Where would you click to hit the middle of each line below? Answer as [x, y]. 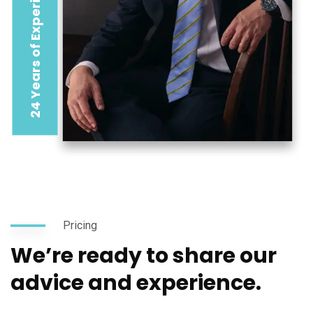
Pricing [80, 226]
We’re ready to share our [144, 256]
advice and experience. [136, 283]
